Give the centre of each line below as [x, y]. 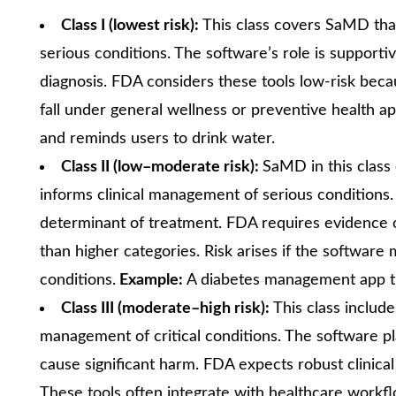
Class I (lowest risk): [132, 25]
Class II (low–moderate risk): [162, 167]
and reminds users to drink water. [157, 138]
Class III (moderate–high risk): [167, 308]
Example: [149, 280]
